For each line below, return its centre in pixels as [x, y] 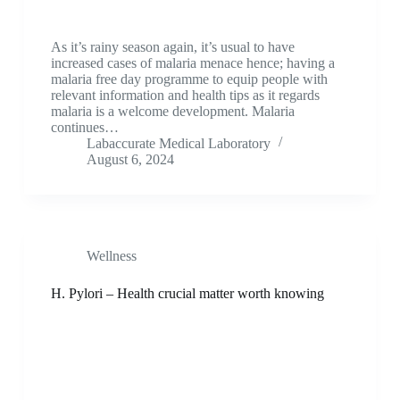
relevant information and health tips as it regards [185, 95]
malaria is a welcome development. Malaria [172, 111]
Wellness [111, 255]
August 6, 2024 [130, 159]
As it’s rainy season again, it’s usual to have [172, 46]
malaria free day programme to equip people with [189, 79]
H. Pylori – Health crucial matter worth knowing [187, 293]
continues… [84, 127]
